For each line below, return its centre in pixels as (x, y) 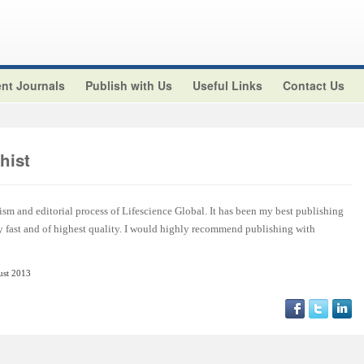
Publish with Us (129, 85)
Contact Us (314, 85)
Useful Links (227, 85)
